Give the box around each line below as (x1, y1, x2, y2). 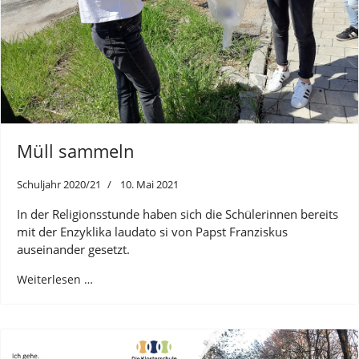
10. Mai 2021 (120, 177, 179, 192)
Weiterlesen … (17, 272, 93, 288)
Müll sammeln (17, 139, 135, 163)
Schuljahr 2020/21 (17, 177, 101, 192)
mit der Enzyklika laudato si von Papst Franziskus (17, 224, 288, 240)
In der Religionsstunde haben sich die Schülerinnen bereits (17, 206, 338, 223)
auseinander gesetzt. (17, 241, 130, 258)
